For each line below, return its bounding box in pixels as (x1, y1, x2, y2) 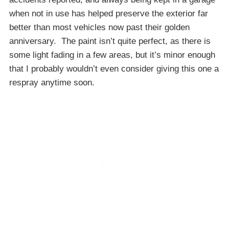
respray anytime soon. (9, 77, 95, 87)
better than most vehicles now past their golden (9, 22, 190, 32)
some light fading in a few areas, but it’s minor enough (9, 50, 215, 60)
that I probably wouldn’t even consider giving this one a (9, 63, 219, 74)
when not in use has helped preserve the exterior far (9, 8, 208, 18)
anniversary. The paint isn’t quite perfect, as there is (9, 36, 211, 46)
